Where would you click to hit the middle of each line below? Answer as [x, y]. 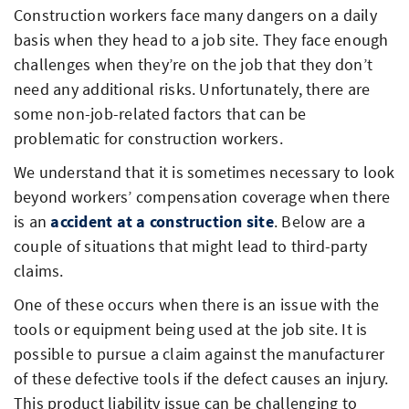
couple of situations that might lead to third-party [191, 246]
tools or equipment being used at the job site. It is [191, 329]
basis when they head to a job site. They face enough [201, 39]
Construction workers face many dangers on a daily [195, 15]
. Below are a [320, 221]
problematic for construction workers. [148, 138]
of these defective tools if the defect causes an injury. [201, 378]
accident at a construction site [162, 221]
